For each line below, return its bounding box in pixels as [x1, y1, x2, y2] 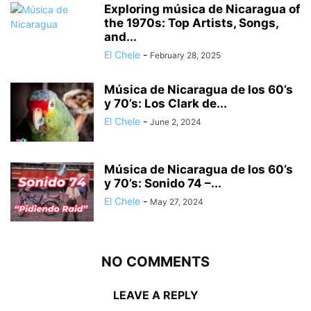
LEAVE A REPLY [112, 287, 199, 302]
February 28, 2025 [150, 49, 221, 60]
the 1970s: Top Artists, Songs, [104, 15, 278, 30]
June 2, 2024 [150, 116, 201, 127]
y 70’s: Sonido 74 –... [104, 176, 221, 190]
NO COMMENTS [101, 253, 210, 270]
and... [104, 29, 137, 44]
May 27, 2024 [150, 196, 203, 207]
